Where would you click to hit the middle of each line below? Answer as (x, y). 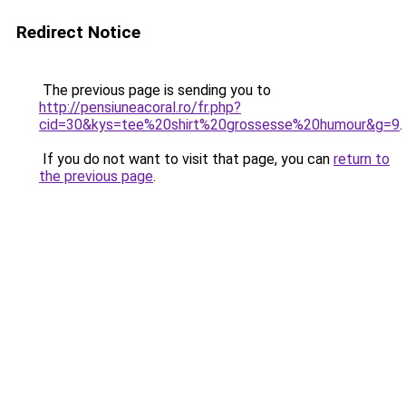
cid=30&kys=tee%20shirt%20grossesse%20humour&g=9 (219, 125)
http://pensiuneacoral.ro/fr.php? (140, 107)
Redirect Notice (78, 32)
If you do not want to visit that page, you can (186, 159)
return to (362, 159)
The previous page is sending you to (155, 90)
